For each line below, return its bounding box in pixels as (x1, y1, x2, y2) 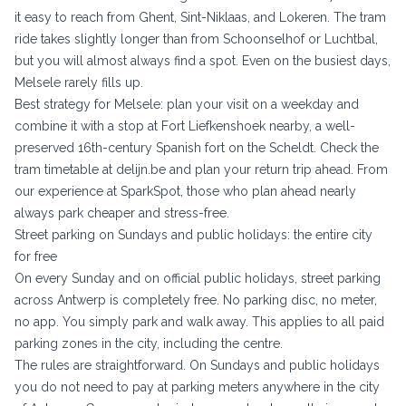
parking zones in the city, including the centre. (14, 335, 283, 351)
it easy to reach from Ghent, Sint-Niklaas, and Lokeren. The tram (14, 9, 386, 24)
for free (14, 248, 57, 264)
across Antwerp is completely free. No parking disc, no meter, (14, 292, 377, 307)
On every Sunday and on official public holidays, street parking (14, 270, 381, 285)
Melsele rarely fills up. (14, 74, 143, 90)
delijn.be (116, 161, 166, 177)
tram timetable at (14, 161, 116, 177)
